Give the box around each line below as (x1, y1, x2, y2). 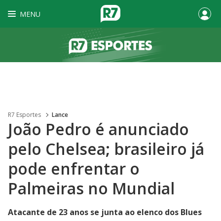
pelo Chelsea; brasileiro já (8, 138, 204, 159)
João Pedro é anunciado (8, 118, 189, 140)
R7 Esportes (8, 110, 41, 119)
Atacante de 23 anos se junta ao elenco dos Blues (8, 207, 202, 218)
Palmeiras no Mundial (8, 178, 175, 199)
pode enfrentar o (8, 158, 140, 179)
